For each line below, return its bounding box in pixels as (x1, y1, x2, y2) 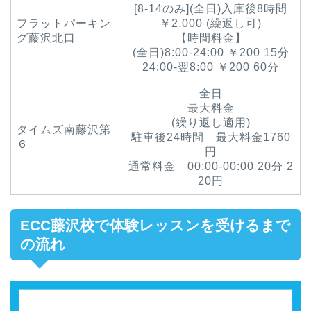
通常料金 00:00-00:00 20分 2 (128, 160, 294, 172)
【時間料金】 (175, 31, 246, 44)
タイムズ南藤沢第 (17, 123, 111, 135)
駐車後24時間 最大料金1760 (131, 131, 291, 143)
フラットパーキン (17, 17, 111, 29)
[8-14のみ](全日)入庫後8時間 (134, 2, 287, 15)
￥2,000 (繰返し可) (160, 17, 262, 29)
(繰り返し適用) (171, 116, 251, 128)
